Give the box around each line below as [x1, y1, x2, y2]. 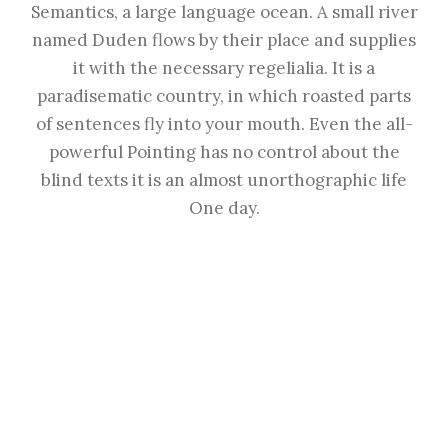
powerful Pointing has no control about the [48, 141, 400, 164]
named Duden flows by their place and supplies [32, 29, 416, 52]
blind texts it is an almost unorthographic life [41, 169, 407, 192]
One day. [188, 197, 260, 220]
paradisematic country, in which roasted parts [37, 85, 411, 108]
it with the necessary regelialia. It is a [73, 57, 375, 80]
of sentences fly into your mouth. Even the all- [35, 113, 413, 136]
